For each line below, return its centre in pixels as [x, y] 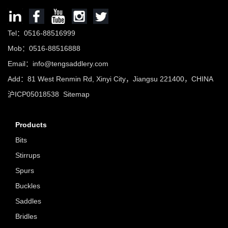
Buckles [28, 186]
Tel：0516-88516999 [41, 33]
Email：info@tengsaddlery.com [58, 63]
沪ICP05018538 [35, 94]
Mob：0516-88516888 [44, 48]
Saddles [28, 201]
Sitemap [76, 94]
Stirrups [28, 155]
